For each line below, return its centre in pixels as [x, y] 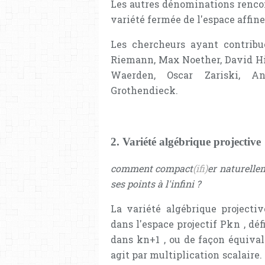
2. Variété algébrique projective [186, 141]
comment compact [152, 168]
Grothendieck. [144, 91]
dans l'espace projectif [165, 224]
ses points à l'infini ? [156, 183]
